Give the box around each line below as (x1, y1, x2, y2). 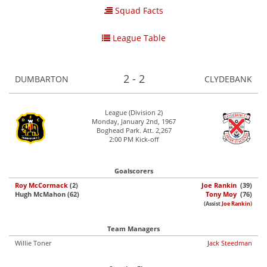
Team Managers (107, 224, 160, 233)
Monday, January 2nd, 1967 (92, 117, 176, 126)
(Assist (204, 200, 222, 207)
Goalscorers (114, 166, 153, 175)
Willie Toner (15, 238, 51, 247)
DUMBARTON (15, 73, 71, 85)
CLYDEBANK (204, 73, 252, 85)
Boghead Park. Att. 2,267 (96, 126, 172, 135)
